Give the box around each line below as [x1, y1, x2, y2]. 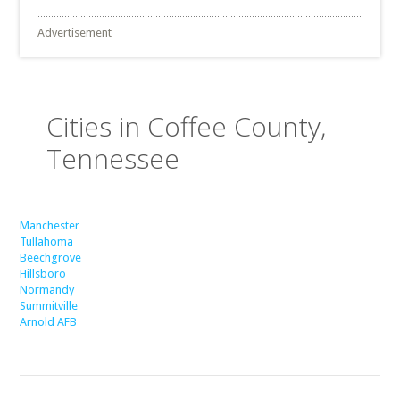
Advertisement [37, 26, 112, 39]
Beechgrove [20, 251, 82, 264]
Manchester [20, 219, 80, 232]
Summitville [20, 299, 79, 312]
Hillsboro [20, 267, 67, 280]
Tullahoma [20, 235, 74, 248]
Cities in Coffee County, [46, 108, 327, 145]
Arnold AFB [20, 315, 78, 329]
